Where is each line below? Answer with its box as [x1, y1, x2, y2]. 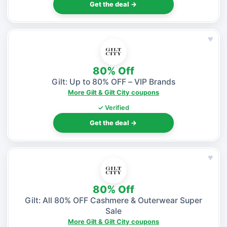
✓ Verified [98, 104, 129, 112]
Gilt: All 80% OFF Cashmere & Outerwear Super [25, 195, 202, 205]
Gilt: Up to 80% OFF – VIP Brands [52, 77, 175, 87]
